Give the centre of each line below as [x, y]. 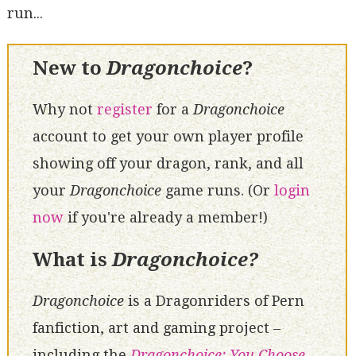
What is [72, 259]
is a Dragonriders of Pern [214, 301]
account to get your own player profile [168, 137]
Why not [64, 110]
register [124, 110]
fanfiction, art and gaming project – [156, 328]
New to [69, 68]
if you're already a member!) [165, 218]
